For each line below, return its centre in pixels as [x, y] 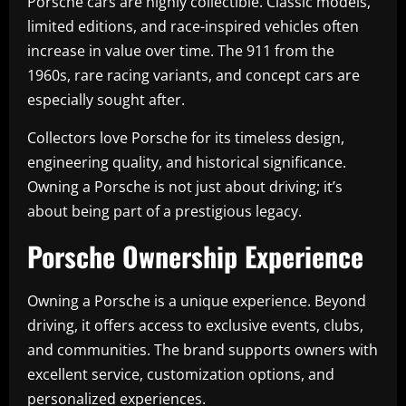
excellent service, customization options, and [181, 374]
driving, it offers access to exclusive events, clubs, [195, 325]
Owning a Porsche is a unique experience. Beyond [197, 300]
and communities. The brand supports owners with [203, 349]
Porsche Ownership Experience [195, 256]
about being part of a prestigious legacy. [164, 211]
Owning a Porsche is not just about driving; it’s [185, 186]
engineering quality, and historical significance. [187, 162]
